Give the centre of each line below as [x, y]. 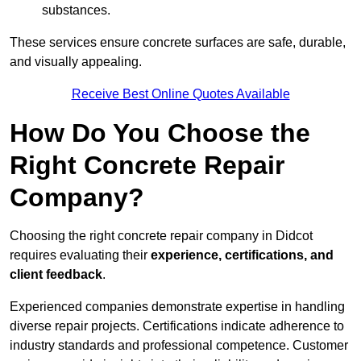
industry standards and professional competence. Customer [179, 346]
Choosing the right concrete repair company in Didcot [161, 236]
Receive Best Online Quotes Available [180, 94]
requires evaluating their [79, 255]
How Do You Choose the [160, 133]
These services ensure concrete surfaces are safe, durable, [178, 43]
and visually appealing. [76, 62]
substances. [76, 10]
